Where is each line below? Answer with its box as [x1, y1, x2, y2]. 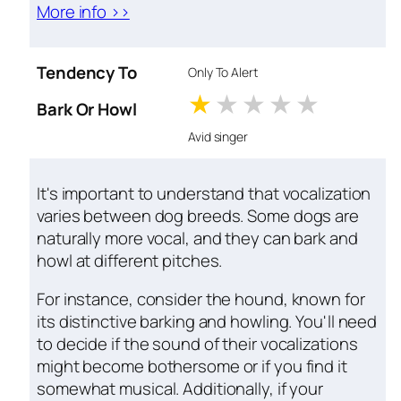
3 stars [270, 85, 353, 123]
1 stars [217, 85, 294, 123]
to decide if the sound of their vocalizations [37, 332, 358, 356]
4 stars [297, 85, 381, 123]
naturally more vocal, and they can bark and [37, 226, 358, 250]
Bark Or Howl [37, 98, 137, 122]
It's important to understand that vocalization [37, 181, 371, 205]
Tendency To [37, 61, 137, 85]
